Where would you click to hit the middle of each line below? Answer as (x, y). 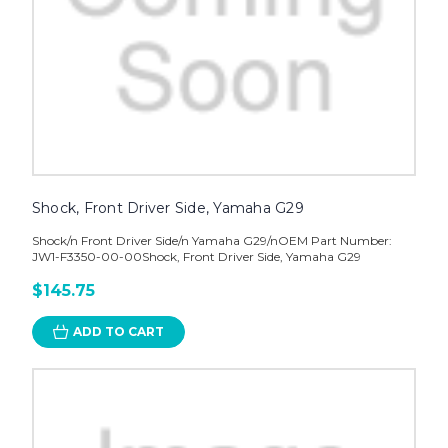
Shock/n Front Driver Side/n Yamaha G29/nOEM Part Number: (211, 241)
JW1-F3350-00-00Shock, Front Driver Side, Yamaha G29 (196, 257)
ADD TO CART (118, 332)
